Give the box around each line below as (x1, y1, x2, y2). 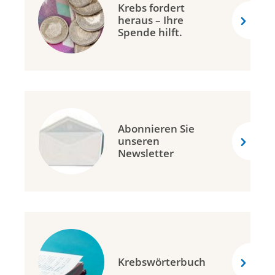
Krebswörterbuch (118, 255, 206, 269)
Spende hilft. (118, 25, 182, 40)
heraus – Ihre (118, 13, 184, 28)
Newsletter (118, 146, 174, 161)
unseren (118, 134, 160, 149)
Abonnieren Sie (118, 122, 195, 136)
